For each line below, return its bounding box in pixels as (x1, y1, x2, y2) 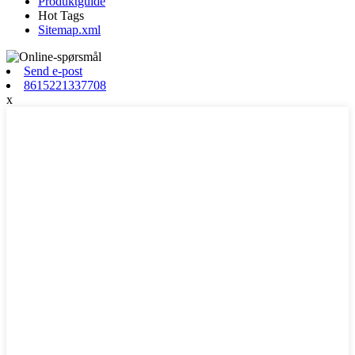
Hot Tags (38, 9, 84, 23)
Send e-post (24, 64, 82, 78)
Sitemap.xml (38, 23, 101, 37)
